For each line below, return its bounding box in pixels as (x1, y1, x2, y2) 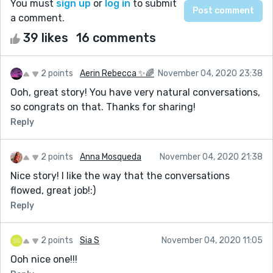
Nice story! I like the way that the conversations (10, 169, 230, 182)
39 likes (20, 30, 71, 45)
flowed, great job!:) (10, 184, 96, 196)
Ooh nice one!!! (10, 253, 77, 265)
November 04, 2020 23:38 (158, 68, 263, 79)
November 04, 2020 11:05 (161, 235, 263, 246)
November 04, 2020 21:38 (160, 151, 263, 162)
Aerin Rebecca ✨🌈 (80, 68, 154, 79)
